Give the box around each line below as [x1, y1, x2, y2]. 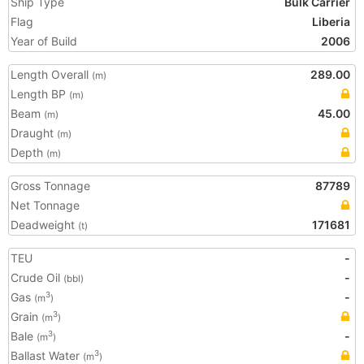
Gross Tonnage [11, 179, 90, 193]
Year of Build [11, 34, 77, 48]
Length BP [11, 87, 69, 101]
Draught [11, 126, 57, 140]
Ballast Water [11, 349, 83, 362]
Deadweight [11, 218, 78, 232]
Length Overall [11, 67, 92, 81]
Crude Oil [11, 271, 63, 284]
